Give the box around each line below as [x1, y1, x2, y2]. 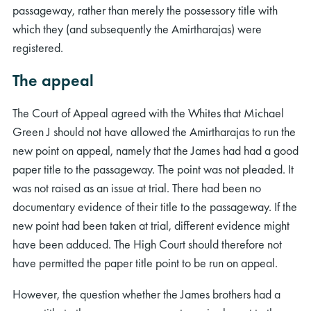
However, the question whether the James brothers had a [12, 285, 280, 302]
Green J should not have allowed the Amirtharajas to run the [12, 123, 296, 140]
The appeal [12, 69, 94, 91]
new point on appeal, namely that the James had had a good [12, 142, 299, 158]
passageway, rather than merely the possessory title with [12, 1, 278, 18]
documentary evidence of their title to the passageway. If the [12, 198, 297, 215]
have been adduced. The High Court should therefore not [12, 235, 282, 252]
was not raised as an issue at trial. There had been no [12, 179, 261, 196]
